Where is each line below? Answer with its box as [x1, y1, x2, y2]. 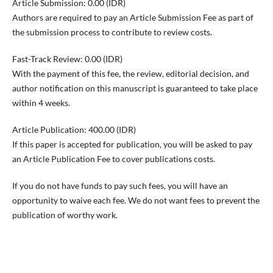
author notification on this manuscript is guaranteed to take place [12, 83, 258, 93]
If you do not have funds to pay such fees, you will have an [12, 180, 228, 191]
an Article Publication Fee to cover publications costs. [12, 154, 215, 165]
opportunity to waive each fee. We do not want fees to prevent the [12, 195, 260, 206]
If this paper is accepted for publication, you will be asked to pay [12, 139, 252, 150]
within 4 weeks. [12, 97, 70, 108]
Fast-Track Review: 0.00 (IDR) [12, 54, 122, 64]
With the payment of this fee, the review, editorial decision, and [12, 68, 249, 79]
